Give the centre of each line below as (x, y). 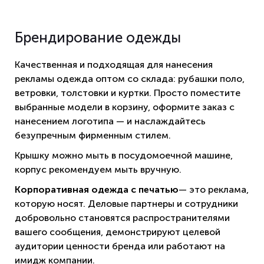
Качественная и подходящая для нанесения (114, 65)
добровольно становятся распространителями (122, 218)
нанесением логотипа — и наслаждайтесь (110, 121)
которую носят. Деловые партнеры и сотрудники (126, 204)
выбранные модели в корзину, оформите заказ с (125, 107)
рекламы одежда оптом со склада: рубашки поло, (130, 79)
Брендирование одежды (98, 37)
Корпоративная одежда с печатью (97, 189)
